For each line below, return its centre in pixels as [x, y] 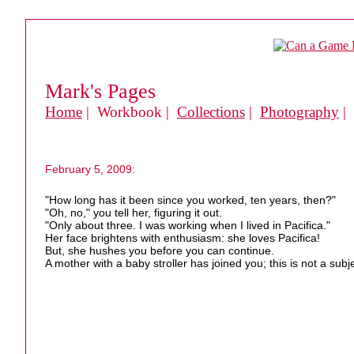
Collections [211, 112]
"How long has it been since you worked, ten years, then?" [190, 200]
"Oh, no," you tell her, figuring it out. [134, 213]
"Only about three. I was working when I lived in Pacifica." [188, 226]
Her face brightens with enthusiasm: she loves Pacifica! [183, 238]
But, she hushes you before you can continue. [160, 251]
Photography [299, 112]
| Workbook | [130, 112]
